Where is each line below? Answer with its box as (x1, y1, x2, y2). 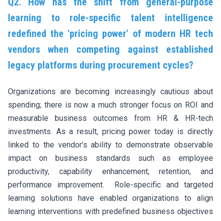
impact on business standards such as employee (8, 153, 213, 163)
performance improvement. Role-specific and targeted (8, 180, 213, 189)
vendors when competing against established (8, 43, 213, 55)
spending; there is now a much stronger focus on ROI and (8, 100, 213, 110)
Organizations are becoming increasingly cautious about (8, 86, 213, 96)
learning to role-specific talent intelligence (8, 11, 213, 24)
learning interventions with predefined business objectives (8, 206, 213, 216)
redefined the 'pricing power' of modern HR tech (8, 27, 213, 39)
